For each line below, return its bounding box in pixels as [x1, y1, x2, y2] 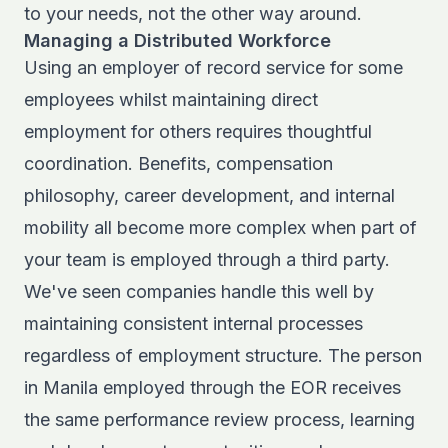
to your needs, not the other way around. [24, 3, 362, 24]
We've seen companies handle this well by [24, 281, 374, 302]
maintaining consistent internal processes [24, 313, 363, 334]
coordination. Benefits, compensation [24, 153, 333, 174]
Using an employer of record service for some [24, 57, 403, 78]
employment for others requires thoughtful [24, 121, 372, 142]
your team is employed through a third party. [24, 249, 390, 270]
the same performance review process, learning [24, 409, 415, 430]
